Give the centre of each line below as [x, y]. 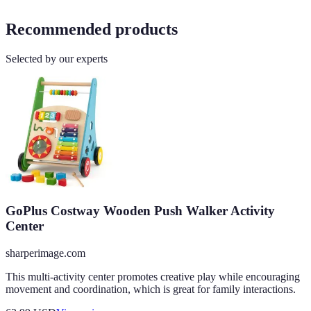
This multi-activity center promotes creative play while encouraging [153, 276]
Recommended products [92, 30]
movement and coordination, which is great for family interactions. [151, 289]
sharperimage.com [45, 253]
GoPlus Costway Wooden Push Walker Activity [140, 211]
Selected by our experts [57, 59]
